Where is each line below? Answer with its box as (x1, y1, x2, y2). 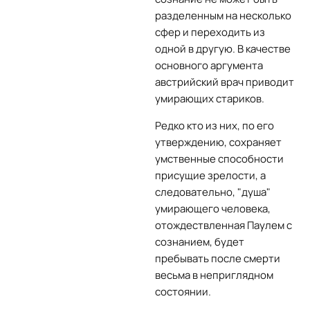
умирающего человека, (155, 201, 271, 216)
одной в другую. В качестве (155, 42, 291, 56)
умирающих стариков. (155, 91, 264, 106)
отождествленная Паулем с (155, 218, 292, 232)
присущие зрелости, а (155, 168, 266, 183)
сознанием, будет (155, 235, 244, 249)
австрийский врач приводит (155, 75, 294, 89)
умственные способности (155, 152, 284, 166)
